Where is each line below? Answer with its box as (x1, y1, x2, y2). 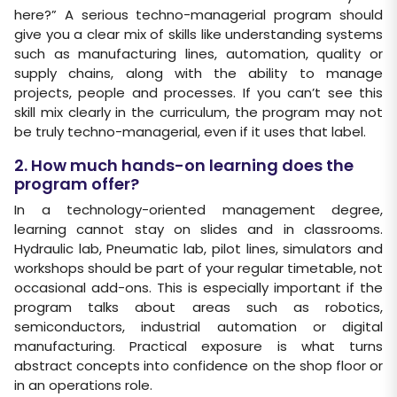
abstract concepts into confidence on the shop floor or (14, 356, 383, 375)
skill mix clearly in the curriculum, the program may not (14, 103, 383, 121)
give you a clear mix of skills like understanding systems (14, 25, 383, 43)
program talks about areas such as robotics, (14, 298, 383, 316)
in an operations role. (14, 376, 152, 394)
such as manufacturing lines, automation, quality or (14, 44, 383, 63)
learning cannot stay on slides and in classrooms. (14, 220, 383, 238)
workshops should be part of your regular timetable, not (14, 259, 383, 277)
